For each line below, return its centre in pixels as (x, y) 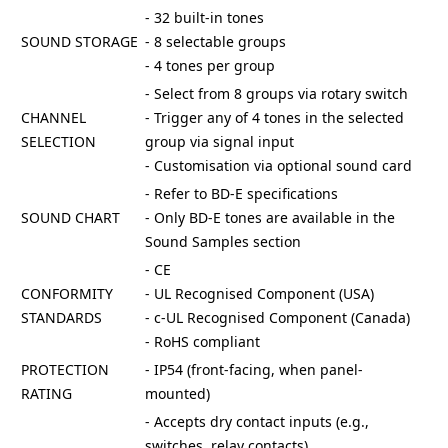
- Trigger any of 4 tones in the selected (274, 117)
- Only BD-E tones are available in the (269, 217)
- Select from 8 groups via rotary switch (276, 93)
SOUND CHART (70, 217)
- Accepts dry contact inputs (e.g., (256, 421)
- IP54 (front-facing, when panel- (253, 369)
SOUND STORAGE (79, 41)
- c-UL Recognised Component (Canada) (277, 317)
